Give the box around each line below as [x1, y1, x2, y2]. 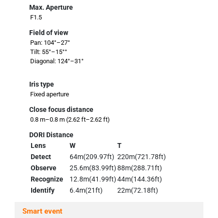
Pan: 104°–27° [30, 39, 70, 47]
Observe [31, 164, 56, 172]
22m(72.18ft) [117, 186, 158, 195]
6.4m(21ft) [70, 186, 103, 195]
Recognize [31, 175, 63, 183]
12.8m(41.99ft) [70, 175, 116, 183]
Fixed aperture [30, 91, 69, 98]
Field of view [29, 29, 68, 37]
